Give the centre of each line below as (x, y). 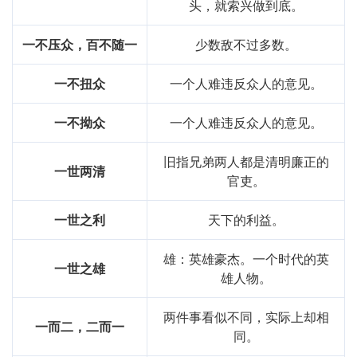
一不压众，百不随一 (80, 45)
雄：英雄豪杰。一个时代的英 (246, 259)
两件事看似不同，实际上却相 (246, 317)
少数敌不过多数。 (246, 45)
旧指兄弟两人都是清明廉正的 (246, 162)
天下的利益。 (246, 220)
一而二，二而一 (80, 327)
